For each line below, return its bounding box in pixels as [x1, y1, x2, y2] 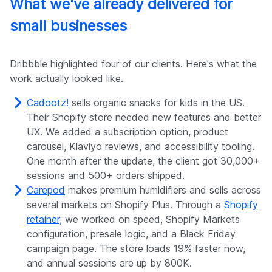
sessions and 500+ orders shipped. [27, 169, 185, 182]
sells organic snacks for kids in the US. [69, 97, 245, 109]
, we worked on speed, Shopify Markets [59, 213, 240, 226]
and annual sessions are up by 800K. [27, 257, 192, 270]
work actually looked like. [10, 72, 123, 85]
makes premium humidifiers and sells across [65, 184, 261, 197]
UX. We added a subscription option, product [27, 126, 228, 138]
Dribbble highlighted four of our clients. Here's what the [10, 58, 257, 70]
